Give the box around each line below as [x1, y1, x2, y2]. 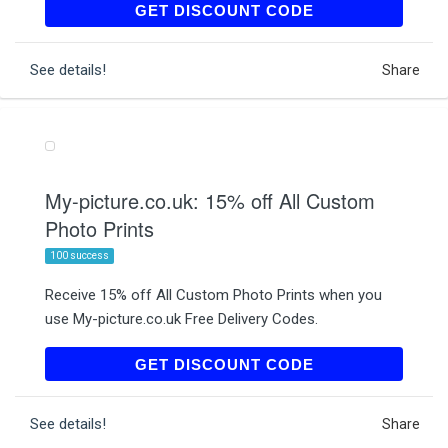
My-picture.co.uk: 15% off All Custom [45, 185, 375, 215]
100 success [50, 249, 109, 261]
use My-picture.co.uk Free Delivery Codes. [45, 309, 318, 328]
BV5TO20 [319, 354, 388, 373]
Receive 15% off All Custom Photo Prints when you [45, 285, 382, 304]
